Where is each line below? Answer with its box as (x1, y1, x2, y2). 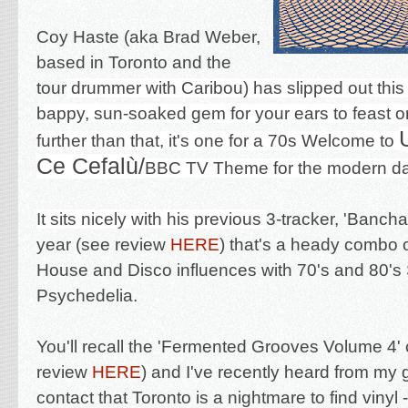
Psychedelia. (36, 286, 138, 305)
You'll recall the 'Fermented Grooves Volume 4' (36, 337, 405, 356)
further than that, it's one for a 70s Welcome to (36, 131, 399, 150)
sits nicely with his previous (50, 209, 266, 229)
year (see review (36, 235, 170, 254)
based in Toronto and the (36, 53, 231, 72)
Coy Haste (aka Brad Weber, (36, 27, 260, 46)
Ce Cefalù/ (36, 154, 145, 178)
